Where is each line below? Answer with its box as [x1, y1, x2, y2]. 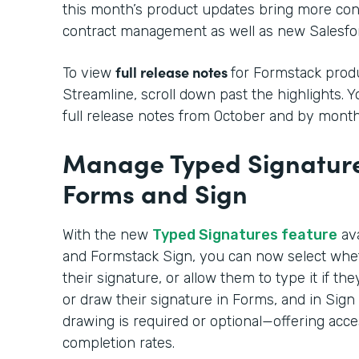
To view [63, 63, 115, 82]
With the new [63, 225, 152, 244]
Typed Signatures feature [152, 225, 337, 244]
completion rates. [63, 333, 175, 352]
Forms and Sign [63, 174, 248, 211]
